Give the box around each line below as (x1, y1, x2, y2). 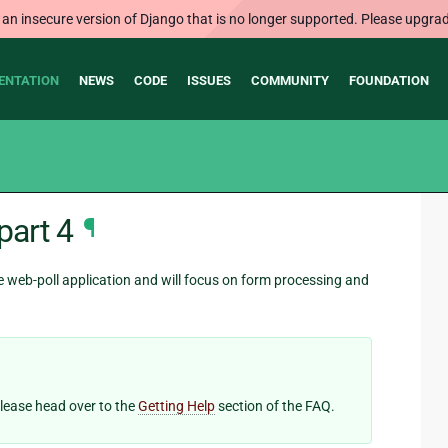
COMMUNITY (250, 73, 329, 88)
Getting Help (138, 398, 215, 415)
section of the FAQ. (215, 398, 335, 415)
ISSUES (186, 73, 231, 88)
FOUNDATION (348, 73, 429, 88)
